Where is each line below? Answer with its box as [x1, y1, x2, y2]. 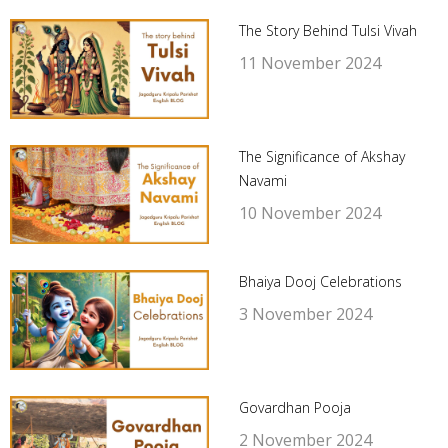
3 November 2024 [238, 303, 372, 326]
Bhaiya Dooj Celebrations [238, 272, 402, 292]
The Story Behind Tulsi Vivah [238, 21, 417, 41]
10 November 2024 [238, 201, 381, 224]
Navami [238, 170, 287, 190]
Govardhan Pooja [238, 397, 351, 417]
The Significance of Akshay [238, 146, 405, 166]
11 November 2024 [238, 52, 381, 75]
